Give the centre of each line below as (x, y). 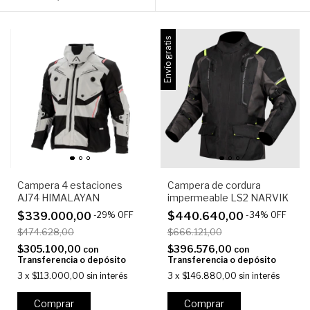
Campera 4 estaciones (70, 185)
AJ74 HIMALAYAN (58, 198)
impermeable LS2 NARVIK (228, 198)
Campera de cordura (214, 185)
